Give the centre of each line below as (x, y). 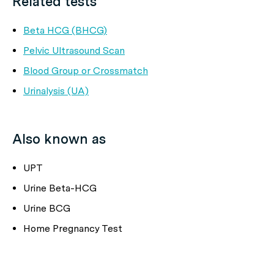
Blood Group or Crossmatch (86, 71)
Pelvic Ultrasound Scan (74, 50)
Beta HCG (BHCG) (65, 30)
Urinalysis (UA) (56, 91)
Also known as (59, 139)
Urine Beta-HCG (60, 188)
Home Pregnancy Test (73, 228)
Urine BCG (47, 208)
